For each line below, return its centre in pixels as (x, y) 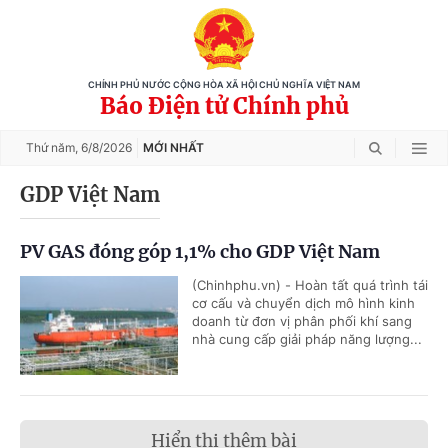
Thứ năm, (53, 147)
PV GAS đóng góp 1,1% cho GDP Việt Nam (200, 251)
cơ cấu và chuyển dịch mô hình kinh (303, 303)
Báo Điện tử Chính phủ (224, 106)
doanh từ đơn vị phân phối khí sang (302, 321)
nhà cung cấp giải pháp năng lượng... (307, 339)
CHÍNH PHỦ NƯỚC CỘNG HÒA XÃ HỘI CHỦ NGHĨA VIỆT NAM (224, 85)
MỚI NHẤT (173, 147)
